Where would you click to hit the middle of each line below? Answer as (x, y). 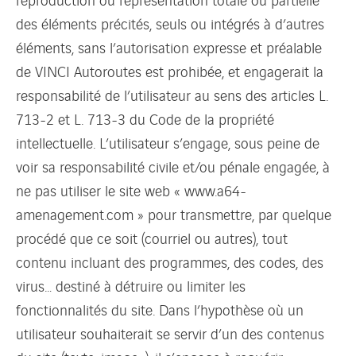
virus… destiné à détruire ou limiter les (131, 285)
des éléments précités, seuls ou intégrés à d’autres (170, 23)
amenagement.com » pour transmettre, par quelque (174, 213)
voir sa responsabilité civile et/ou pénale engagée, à (173, 166)
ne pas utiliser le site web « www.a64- (131, 190)
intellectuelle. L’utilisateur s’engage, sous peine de (168, 142)
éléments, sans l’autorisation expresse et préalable (169, 46)
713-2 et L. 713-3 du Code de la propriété (145, 118)
